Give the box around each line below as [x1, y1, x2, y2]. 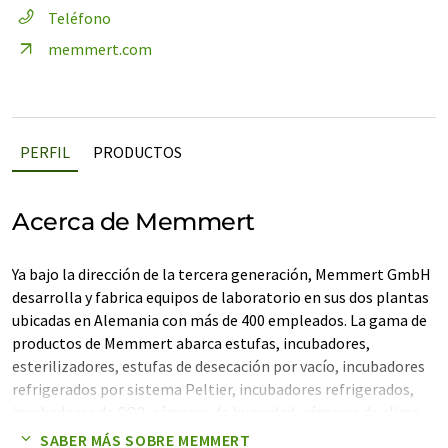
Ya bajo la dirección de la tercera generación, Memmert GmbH [12, 264, 431, 284]
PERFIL [20, 142, 70, 162]
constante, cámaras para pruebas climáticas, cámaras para [12, 425, 413, 445]
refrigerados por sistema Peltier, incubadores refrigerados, [12, 379, 414, 399]
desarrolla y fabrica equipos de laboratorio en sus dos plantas [12, 287, 429, 307]
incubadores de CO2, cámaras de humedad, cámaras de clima [12, 402, 420, 422]
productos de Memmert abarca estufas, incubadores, [12, 333, 370, 353]
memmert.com [48, 39, 152, 59]
